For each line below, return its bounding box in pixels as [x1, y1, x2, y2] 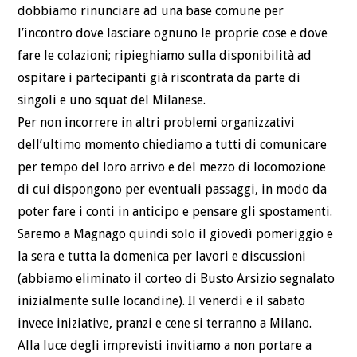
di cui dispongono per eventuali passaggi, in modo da [18, 182, 328, 198]
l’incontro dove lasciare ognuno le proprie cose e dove [18, 25, 328, 41]
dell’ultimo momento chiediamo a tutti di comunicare [18, 137, 328, 153]
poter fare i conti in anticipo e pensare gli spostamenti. [18, 204, 333, 220]
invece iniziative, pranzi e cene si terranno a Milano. [18, 316, 312, 331]
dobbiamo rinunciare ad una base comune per [18, 3, 284, 19]
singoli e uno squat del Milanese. [18, 92, 206, 108]
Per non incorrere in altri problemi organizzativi [18, 115, 296, 131]
